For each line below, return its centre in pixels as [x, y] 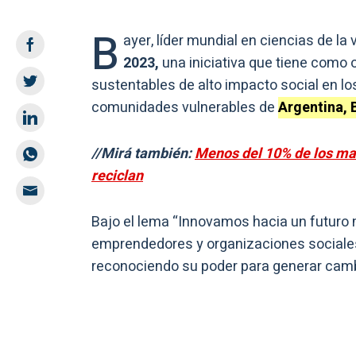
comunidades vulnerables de [185, 107]
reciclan [117, 176]
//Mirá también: [143, 153]
